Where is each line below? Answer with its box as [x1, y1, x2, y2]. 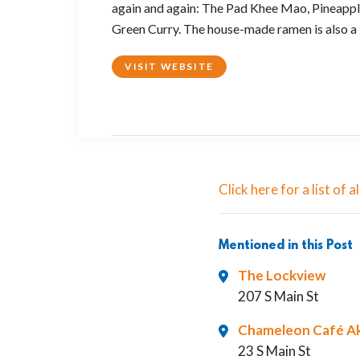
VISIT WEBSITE [125, 60, 214, 73]
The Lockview [238, 267, 325, 284]
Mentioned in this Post [219, 239, 353, 253]
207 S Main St [238, 288, 319, 305]
